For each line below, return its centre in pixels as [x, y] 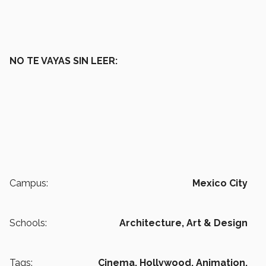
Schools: [28, 223]
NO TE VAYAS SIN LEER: [64, 61]
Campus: [29, 183]
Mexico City [220, 183]
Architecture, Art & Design [183, 223]
